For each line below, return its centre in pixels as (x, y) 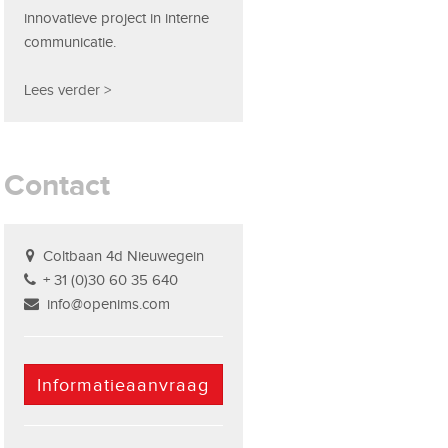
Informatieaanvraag (123, 385)
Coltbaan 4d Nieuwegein (124, 256)
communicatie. (70, 42)
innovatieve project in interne (117, 18)
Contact (57, 185)
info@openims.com (109, 304)
